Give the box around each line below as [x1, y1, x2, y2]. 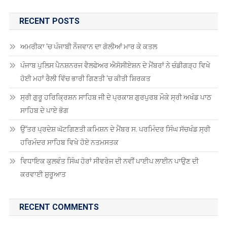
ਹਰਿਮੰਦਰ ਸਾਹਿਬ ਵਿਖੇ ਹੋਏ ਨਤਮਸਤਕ [20, 138, 119, 147]
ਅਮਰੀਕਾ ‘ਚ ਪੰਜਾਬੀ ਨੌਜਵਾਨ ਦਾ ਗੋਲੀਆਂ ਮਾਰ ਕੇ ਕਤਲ [20, 43, 157, 51]
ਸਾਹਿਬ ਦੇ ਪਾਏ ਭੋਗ [20, 106, 68, 115]
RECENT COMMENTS [19, 202, 99, 212]
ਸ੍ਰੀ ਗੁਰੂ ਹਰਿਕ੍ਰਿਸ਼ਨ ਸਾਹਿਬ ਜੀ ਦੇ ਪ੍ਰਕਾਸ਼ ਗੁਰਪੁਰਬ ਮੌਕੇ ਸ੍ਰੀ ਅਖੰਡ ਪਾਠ [20, 93, 211, 102]
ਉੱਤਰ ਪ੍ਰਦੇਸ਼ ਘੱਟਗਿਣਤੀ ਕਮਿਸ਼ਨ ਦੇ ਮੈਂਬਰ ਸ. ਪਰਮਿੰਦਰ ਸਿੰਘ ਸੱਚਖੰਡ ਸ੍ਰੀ [20, 125, 210, 134]
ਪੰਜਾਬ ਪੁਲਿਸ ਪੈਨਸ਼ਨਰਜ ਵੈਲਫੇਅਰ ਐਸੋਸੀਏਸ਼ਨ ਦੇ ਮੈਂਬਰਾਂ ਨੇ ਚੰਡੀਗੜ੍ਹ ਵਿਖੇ [20, 61, 210, 70]
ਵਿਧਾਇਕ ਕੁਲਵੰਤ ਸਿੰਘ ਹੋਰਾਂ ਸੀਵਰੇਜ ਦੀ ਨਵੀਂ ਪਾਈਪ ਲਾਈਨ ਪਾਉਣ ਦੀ [20, 157, 199, 166]
